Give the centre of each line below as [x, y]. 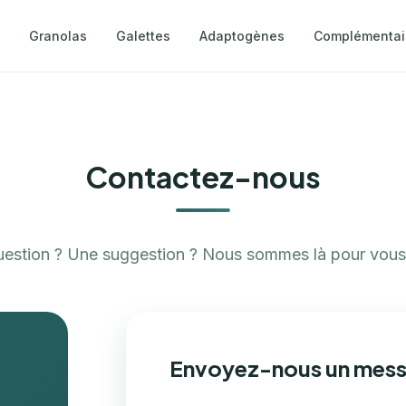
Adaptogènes [242, 36]
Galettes [143, 36]
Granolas [58, 36]
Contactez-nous [203, 177]
